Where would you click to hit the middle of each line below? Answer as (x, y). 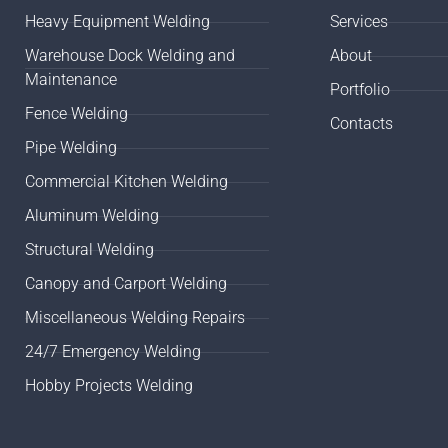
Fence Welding (77, 113)
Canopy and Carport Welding (126, 283)
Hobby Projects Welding (109, 385)
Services (358, 21)
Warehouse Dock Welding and (130, 55)
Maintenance (71, 79)
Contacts (361, 123)
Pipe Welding (71, 147)
